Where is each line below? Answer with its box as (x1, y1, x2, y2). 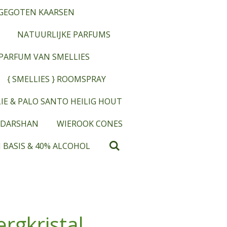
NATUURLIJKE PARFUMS (17, 29, 110, 40)
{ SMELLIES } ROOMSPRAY (7, 73, 106, 85)
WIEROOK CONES (57, 118, 123, 129)
